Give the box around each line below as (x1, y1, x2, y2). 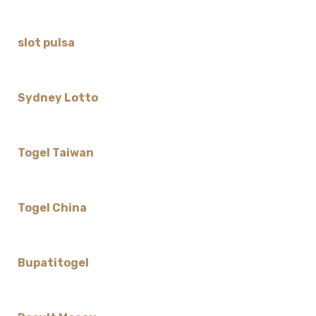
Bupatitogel (17, 256, 89, 270)
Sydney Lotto (17, 91, 98, 105)
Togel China (17, 201, 87, 215)
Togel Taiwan (17, 146, 94, 160)
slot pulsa (17, 36, 75, 50)
